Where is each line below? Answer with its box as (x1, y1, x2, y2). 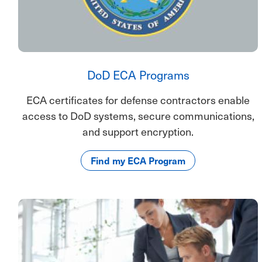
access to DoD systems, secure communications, (22, 108, 254, 123)
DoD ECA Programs (87, 66, 189, 83)
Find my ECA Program (91, 153, 185, 167)
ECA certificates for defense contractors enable (26, 92, 250, 107)
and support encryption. (82, 123, 194, 139)
